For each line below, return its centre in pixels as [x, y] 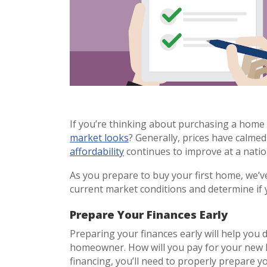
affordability [97, 151]
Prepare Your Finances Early [150, 214]
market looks [99, 137]
